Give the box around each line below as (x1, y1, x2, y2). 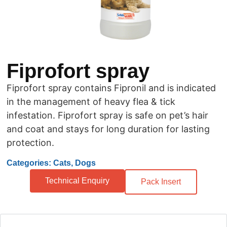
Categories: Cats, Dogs (7, 158, 96, 167)
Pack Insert (141, 177, 181, 186)
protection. (7, 137, 54, 148)
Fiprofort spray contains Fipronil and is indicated (7, 83, 216, 94)
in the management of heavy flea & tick (7, 96, 175, 107)
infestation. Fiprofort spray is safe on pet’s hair (7, 110, 208, 121)
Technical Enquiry (45, 176, 109, 185)
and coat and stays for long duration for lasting (7, 124, 210, 135)
